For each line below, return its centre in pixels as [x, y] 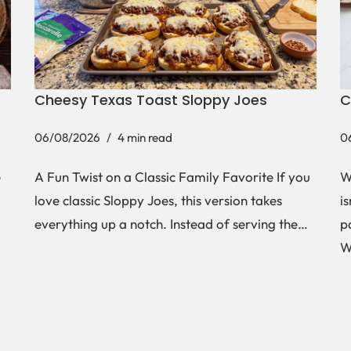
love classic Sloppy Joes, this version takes [158, 200]
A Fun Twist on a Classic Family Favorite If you [172, 176]
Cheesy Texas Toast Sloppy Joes [151, 100]
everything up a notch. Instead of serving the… [173, 223]
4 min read [145, 137]
